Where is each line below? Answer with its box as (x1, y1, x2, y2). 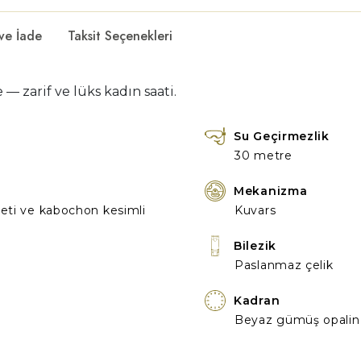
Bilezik (234, 239, 276, 253)
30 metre (234, 148, 293, 163)
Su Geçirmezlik (234, 129, 330, 143)
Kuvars (234, 203, 276, 218)
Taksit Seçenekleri (68, 27, 172, 45)
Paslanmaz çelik (234, 258, 334, 272)
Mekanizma (234, 184, 308, 198)
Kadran (234, 293, 280, 308)
